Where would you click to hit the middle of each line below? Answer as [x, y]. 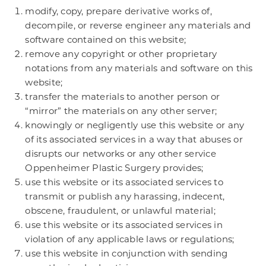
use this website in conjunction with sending [126, 253]
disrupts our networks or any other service [121, 153]
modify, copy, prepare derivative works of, [118, 11]
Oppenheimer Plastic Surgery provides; [114, 168]
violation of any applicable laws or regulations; [130, 239]
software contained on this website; [106, 39]
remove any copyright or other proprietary [121, 54]
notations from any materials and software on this [139, 68]
